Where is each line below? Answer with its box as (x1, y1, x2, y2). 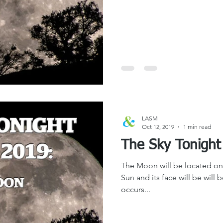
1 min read (183, 123, 211, 130)
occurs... (121, 185, 150, 194)
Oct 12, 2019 (142, 123, 174, 130)
